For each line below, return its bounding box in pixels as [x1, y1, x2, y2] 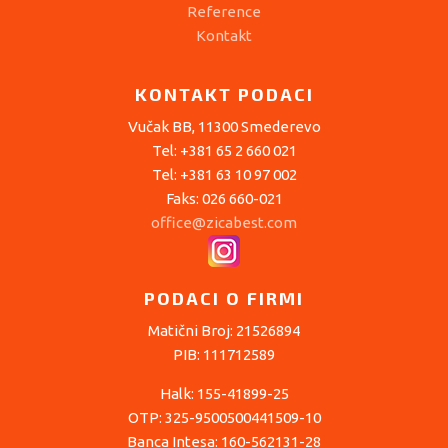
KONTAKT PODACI [134, 83, 314, 106]
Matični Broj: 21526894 [148, 322, 300, 340]
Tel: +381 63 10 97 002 [151, 166, 297, 184]
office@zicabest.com [151, 214, 297, 232]
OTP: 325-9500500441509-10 [127, 409, 321, 427]
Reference [187, 3, 261, 21]
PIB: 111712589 [173, 346, 275, 364]
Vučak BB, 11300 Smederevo [127, 118, 321, 136]
